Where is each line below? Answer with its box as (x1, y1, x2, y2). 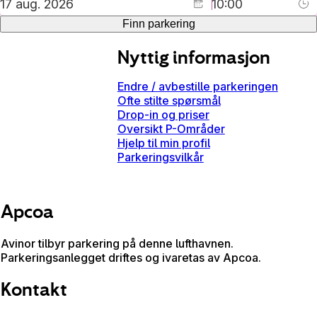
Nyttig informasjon (117, 47, 270, 69)
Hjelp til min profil (117, 136, 210, 151)
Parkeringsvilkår (117, 150, 204, 165)
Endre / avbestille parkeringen (117, 79, 278, 94)
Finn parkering (122, 18, 195, 30)
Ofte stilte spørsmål (117, 93, 221, 108)
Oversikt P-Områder (117, 122, 225, 137)
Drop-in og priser (117, 108, 209, 122)
